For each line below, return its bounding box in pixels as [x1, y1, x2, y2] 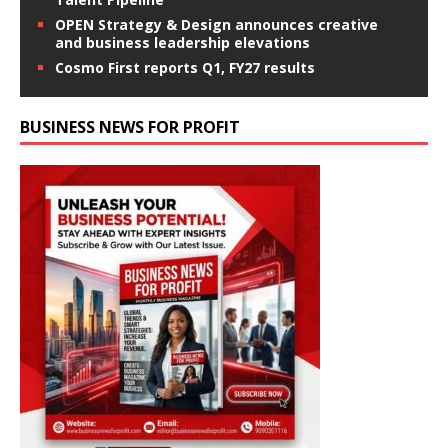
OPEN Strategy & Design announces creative [55, 15, 378, 35]
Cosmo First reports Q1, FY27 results [55, 58, 315, 78]
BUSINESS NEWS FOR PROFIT [20, 116, 240, 139]
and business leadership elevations [55, 33, 310, 53]
